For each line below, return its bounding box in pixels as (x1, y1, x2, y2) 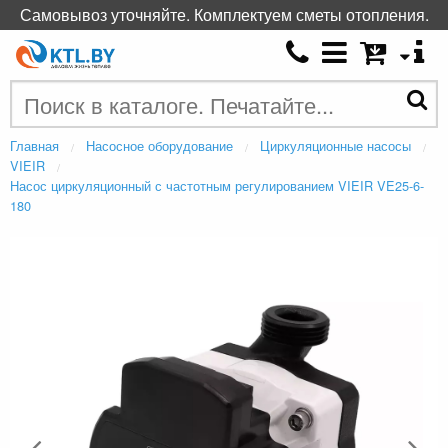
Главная (10, 136, 59, 156)
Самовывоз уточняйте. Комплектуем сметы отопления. (19, 3, 429, 26)
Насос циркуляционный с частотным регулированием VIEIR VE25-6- (10, 176, 424, 196)
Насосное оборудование (86, 136, 233, 156)
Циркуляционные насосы (260, 136, 411, 156)
